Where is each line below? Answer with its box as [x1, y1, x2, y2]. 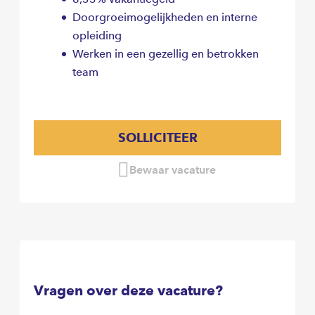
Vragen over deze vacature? [34, 281, 223, 299]
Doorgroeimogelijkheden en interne [72, 11, 257, 25]
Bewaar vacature [129, 163, 216, 177]
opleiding [72, 29, 122, 43]
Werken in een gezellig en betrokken [72, 47, 259, 61]
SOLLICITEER [117, 130, 198, 146]
